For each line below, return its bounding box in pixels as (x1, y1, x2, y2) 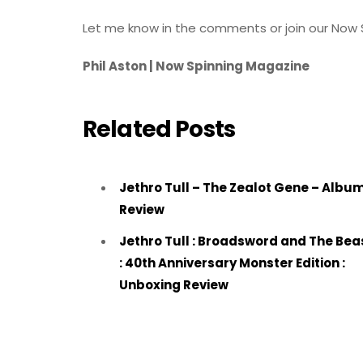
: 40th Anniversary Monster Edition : (119, 254, 345, 272)
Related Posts (83, 113, 236, 145)
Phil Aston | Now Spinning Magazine (83, 58, 310, 75)
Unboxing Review (119, 276, 228, 294)
